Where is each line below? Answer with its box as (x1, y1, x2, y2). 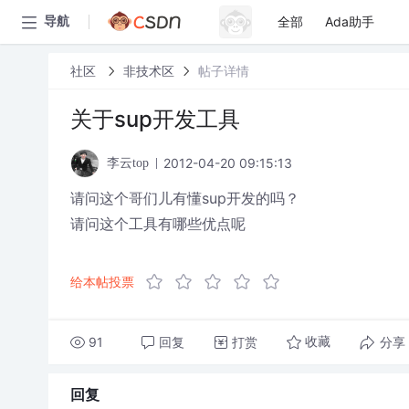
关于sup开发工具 (69, 106, 240, 132)
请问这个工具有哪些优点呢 (69, 215, 246, 233)
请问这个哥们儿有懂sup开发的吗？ (69, 189, 299, 207)
